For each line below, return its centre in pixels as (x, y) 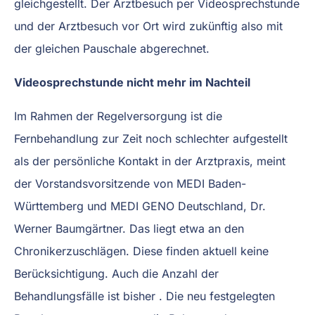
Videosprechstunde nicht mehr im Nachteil (132, 83)
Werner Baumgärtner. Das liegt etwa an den (129, 229)
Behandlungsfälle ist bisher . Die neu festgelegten (144, 296)
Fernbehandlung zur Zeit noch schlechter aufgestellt (151, 139)
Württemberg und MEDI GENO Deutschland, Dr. (140, 206)
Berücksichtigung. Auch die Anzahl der (116, 274)
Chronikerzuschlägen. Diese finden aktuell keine (141, 251)
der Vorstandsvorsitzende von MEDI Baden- (130, 184)
